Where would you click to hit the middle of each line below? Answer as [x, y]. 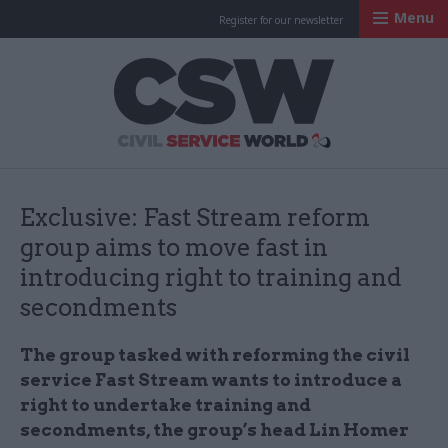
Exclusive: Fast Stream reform [195, 217]
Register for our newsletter [281, 20]
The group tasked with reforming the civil [215, 355]
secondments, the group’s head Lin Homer [214, 430]
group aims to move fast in [174, 247]
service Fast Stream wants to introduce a [211, 380]
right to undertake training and [165, 405]
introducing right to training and [211, 277]
